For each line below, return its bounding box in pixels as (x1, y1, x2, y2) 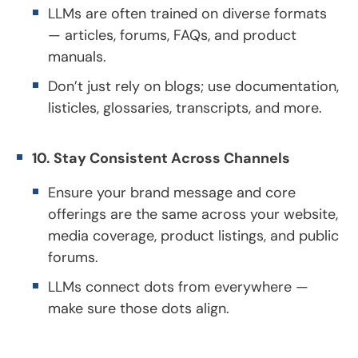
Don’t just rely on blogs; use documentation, (48, 76, 339, 96)
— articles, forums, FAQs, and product (48, 25, 296, 45)
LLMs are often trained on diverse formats (48, 3, 327, 23)
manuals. (48, 46, 106, 66)
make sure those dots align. (48, 298, 229, 318)
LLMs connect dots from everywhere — (48, 276, 308, 296)
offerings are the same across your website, (48, 204, 338, 224)
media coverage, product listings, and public (48, 225, 339, 245)
